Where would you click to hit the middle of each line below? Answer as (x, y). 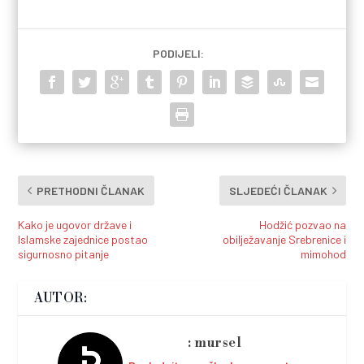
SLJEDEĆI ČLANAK (278, 190)
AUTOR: (61, 298)
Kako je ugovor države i (75, 224)
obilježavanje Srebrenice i (284, 239)
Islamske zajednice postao (83, 239)
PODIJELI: (178, 53)
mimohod (323, 253)
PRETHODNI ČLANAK (91, 190)
